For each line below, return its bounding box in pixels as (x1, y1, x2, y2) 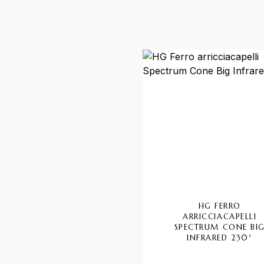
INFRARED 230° (187, 232, 253, 243)
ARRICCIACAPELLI (183, 211, 257, 222)
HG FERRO (198, 200, 242, 211)
